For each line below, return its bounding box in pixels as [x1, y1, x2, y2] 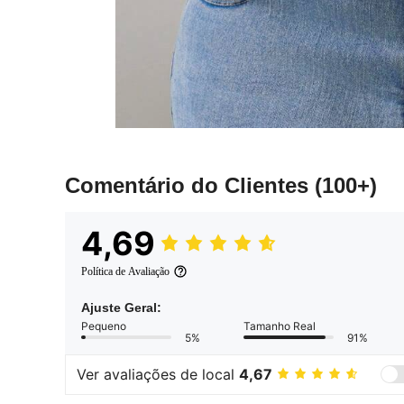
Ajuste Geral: [81, 299, 161, 315]
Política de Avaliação [81, 264, 170, 278]
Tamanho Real [243, 318, 316, 333]
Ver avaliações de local [77, 365, 239, 384]
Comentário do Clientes [65, 172, 315, 197]
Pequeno [81, 318, 126, 333]
